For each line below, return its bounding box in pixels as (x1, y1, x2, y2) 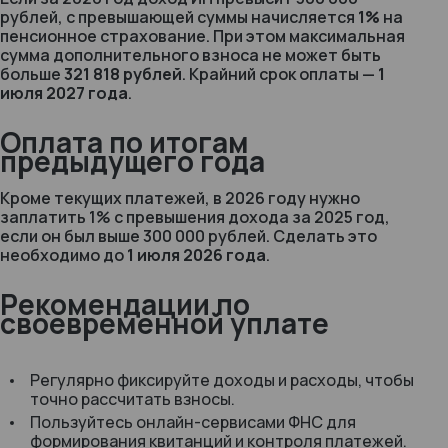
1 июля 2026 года (127, 244, 266, 266)
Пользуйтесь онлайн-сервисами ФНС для (30, 411, 356, 433)
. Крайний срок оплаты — (182, 63, 378, 85)
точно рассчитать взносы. (30, 388, 235, 410)
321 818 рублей (64, 63, 182, 85)
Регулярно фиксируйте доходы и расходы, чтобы (30, 369, 414, 391)
